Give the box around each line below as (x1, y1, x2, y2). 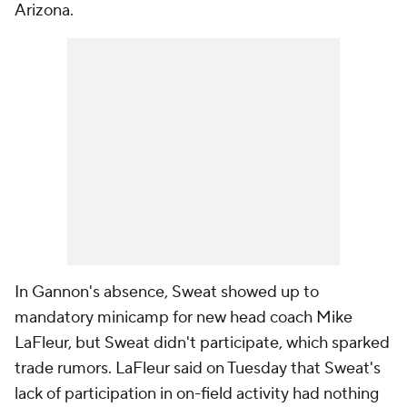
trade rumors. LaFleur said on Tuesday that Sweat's (15, 358, 381, 379)
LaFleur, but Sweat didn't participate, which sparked (15, 333, 390, 353)
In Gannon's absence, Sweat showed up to (15, 282, 319, 303)
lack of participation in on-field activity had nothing (15, 383, 379, 404)
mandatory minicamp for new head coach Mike (15, 307, 352, 328)
